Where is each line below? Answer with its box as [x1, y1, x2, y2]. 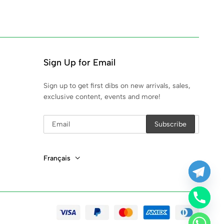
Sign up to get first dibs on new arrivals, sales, [43, 81, 190, 90]
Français [43, 153, 72, 162]
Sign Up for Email [43, 56, 115, 68]
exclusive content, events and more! [43, 92, 160, 101]
